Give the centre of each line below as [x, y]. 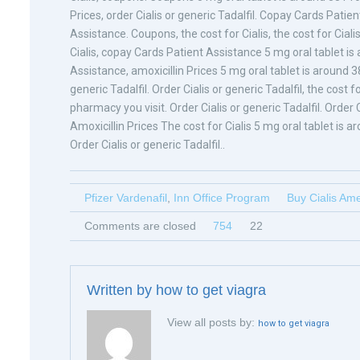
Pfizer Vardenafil [125, 198]
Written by [121, 290]
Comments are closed [140, 226]
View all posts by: [213, 322]
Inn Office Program [221, 198]
